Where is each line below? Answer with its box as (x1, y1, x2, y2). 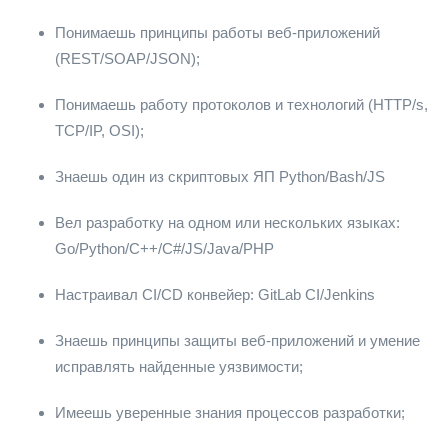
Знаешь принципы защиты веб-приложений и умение (55, 332, 420, 349)
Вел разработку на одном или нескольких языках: (55, 214, 400, 231)
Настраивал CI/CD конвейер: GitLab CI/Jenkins (55, 286, 375, 303)
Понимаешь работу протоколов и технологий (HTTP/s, (55, 96, 428, 113)
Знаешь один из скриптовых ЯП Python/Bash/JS (55, 168, 385, 185)
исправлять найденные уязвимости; (55, 358, 303, 375)
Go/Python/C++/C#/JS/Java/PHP (55, 240, 274, 257)
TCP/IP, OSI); (55, 122, 144, 139)
